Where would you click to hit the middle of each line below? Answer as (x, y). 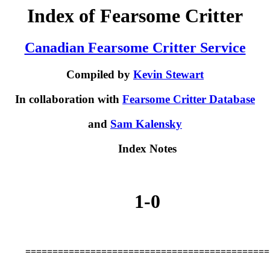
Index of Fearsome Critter (135, 16)
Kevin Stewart (168, 75)
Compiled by (100, 75)
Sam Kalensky (146, 124)
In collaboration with (69, 99)
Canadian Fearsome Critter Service (135, 48)
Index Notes (147, 148)
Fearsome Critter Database (189, 99)
